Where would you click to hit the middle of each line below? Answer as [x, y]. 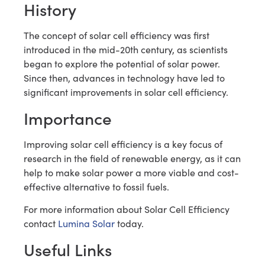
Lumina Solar [86, 224]
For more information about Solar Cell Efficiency [127, 209]
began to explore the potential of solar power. [122, 64]
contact [41, 224]
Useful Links [68, 249]
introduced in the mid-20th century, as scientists [126, 50]
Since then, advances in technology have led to [124, 78]
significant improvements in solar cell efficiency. [126, 92]
